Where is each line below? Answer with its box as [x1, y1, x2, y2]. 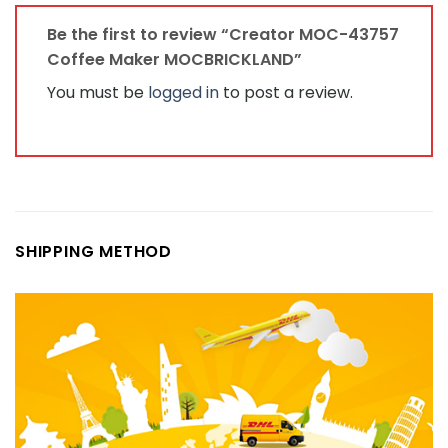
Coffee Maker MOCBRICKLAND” [47, 47, 306, 71]
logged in [148, 80, 219, 104]
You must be [47, 80, 148, 104]
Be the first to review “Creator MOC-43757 [47, 22, 399, 46]
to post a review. [219, 80, 353, 104]
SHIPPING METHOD [15, 240, 172, 264]
